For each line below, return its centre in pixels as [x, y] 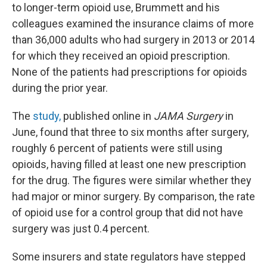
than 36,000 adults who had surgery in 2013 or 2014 [133, 40]
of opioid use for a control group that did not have [128, 212]
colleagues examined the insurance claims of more [133, 24]
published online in [107, 116]
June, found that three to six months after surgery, [130, 132]
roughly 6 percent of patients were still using [117, 148]
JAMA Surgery [188, 116]
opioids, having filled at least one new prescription [129, 164]
